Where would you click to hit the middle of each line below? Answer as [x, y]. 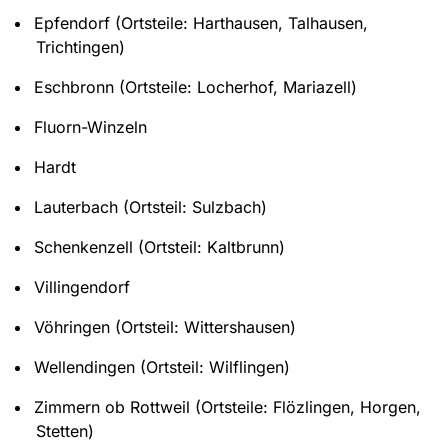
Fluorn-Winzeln [90, 126]
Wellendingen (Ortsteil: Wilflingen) [162, 366]
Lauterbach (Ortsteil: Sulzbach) [150, 206]
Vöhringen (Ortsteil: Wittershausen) [165, 326]
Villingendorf [82, 286]
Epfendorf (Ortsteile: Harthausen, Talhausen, [201, 22]
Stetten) [64, 430]
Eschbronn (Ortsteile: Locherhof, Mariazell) [195, 86]
